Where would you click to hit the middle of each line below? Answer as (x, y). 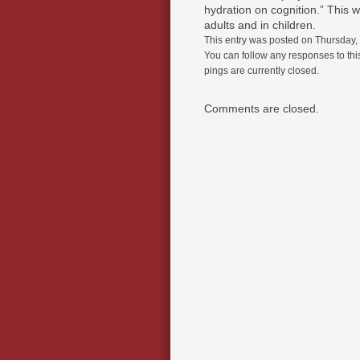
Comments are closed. (262, 108)
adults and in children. (260, 25)
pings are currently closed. (262, 70)
